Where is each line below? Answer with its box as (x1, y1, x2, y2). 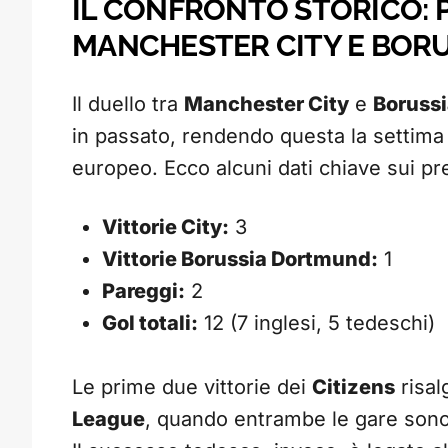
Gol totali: (102, 311, 198, 336)
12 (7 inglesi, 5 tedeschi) (198, 311, 435, 336)
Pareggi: (102, 279, 185, 304)
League (72, 407, 145, 432)
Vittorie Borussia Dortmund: (102, 247, 378, 272)
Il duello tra (72, 92, 184, 117)
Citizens (312, 375, 395, 400)
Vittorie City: (102, 215, 229, 240)
